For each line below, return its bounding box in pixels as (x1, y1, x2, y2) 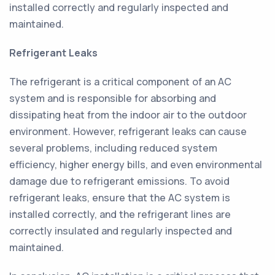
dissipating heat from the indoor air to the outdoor (9, 108, 247, 122)
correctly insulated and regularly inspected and (9, 224, 232, 238)
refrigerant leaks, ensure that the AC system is (9, 191, 230, 204)
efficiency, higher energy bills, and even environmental (9, 158, 262, 171)
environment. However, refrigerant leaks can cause (9, 125, 247, 138)
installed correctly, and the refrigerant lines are (9, 207, 231, 221)
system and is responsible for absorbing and (9, 91, 216, 105)
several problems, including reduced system (9, 141, 217, 155)
